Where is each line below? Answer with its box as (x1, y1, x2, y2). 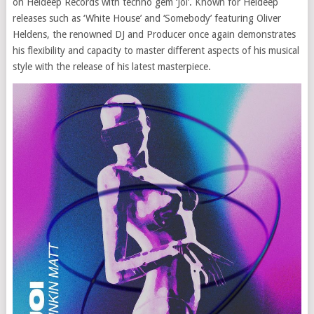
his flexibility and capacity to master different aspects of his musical (12, 45, 299, 57)
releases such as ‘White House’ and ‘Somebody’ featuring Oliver (12, 13, 281, 25)
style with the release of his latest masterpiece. (12, 61, 211, 73)
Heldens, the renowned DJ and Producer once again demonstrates (12, 29, 296, 41)
